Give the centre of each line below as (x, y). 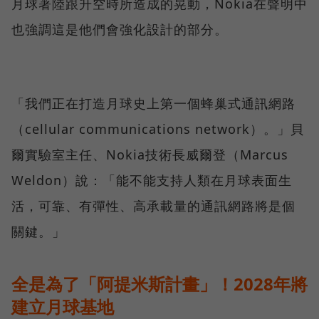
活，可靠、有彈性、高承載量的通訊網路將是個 (153, 206)
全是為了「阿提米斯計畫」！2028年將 (159, 284)
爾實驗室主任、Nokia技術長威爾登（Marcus (150, 155)
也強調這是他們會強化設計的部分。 (120, 30)
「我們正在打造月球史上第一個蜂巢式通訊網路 (153, 104)
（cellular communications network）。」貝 (158, 129)
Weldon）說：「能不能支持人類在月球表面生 (152, 181)
